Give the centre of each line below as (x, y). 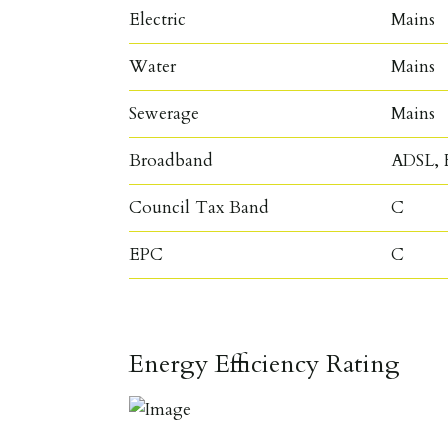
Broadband (171, 160)
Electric (158, 19)
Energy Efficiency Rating (265, 363)
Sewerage (164, 113)
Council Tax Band (199, 207)
